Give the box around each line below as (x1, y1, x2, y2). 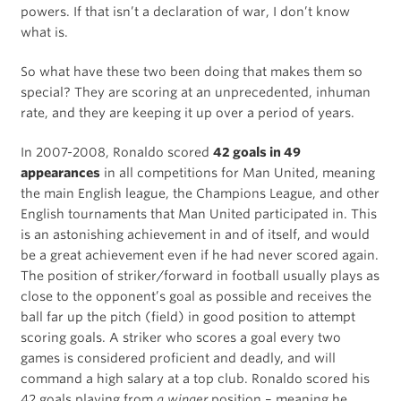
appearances (20, 165, 100, 180)
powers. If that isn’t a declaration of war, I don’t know (20, 4, 350, 19)
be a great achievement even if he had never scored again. (20, 247, 379, 262)
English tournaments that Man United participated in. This (20, 206, 377, 221)
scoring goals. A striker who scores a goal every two (20, 329, 341, 345)
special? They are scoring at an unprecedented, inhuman (20, 84, 371, 99)
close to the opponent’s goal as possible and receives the (20, 288, 371, 303)
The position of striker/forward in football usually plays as (20, 268, 380, 283)
